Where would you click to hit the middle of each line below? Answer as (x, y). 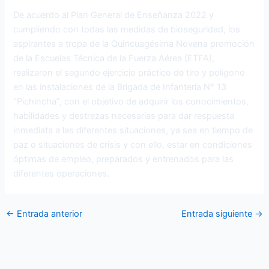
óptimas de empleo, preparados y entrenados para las (124, 159)
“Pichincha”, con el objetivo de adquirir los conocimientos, (131, 101)
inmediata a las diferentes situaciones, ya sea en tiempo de (133, 130)
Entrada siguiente (218, 214)
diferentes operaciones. (62, 173)
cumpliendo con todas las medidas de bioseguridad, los (127, 29)
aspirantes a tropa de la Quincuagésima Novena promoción (134, 44)
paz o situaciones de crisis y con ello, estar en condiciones (133, 144)
